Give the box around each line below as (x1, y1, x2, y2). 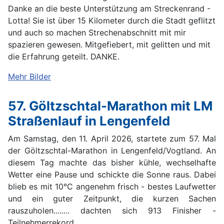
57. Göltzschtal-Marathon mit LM (8, 97, 212, 113)
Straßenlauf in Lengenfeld (8, 112, 170, 128)
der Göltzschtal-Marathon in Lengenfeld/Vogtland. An (8, 145, 216, 155)
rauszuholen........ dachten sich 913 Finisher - (8, 205, 216, 215)
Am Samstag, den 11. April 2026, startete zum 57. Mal (8, 133, 216, 143)
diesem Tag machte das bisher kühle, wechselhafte (8, 157, 216, 167)
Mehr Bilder (8, 71, 51, 81)
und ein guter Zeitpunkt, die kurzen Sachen (8, 193, 216, 203)
